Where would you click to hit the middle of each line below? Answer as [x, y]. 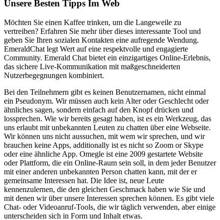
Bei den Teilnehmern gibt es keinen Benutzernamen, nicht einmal [105, 92]
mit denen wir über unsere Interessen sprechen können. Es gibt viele [109, 198]
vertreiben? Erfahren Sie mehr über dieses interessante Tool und [102, 31]
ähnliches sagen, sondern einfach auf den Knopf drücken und [99, 110]
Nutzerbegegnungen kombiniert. [54, 75]
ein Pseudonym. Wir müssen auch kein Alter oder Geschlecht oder [106, 101]
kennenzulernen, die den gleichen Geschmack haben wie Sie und [105, 189]
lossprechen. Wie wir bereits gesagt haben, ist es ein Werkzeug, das [108, 118]
